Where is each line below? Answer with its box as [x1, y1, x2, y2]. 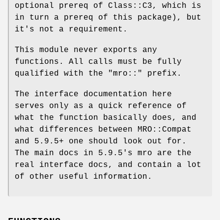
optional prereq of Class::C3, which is [15, 1, 201, 10]
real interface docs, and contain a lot [15, 160, 201, 169]
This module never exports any [15, 45, 157, 55]
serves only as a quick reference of [15, 101, 187, 110]
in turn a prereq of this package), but [15, 13, 201, 22]
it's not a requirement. [15, 25, 128, 34]
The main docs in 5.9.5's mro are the [15, 148, 192, 158]
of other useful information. [15, 172, 152, 181]
